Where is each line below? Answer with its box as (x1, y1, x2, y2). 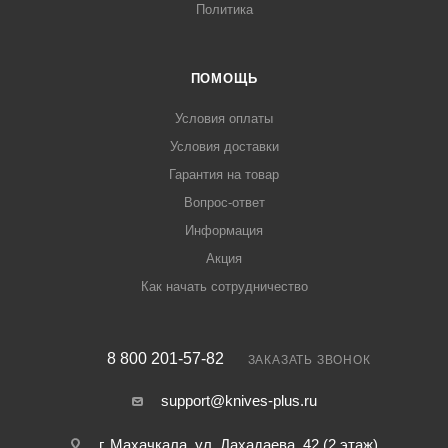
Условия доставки (169, 139, 279, 155)
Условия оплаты (175, 111, 273, 127)
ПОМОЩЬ (190, 71, 258, 87)
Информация (185, 223, 263, 239)
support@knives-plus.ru (160, 392, 317, 410)
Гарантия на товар (169, 167, 279, 183)
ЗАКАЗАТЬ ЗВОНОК (247, 353, 371, 368)
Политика (195, 2, 253, 18)
